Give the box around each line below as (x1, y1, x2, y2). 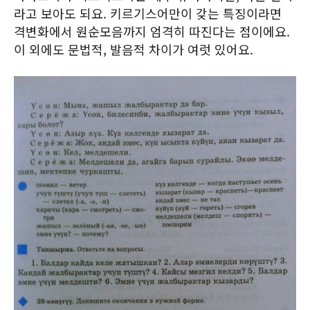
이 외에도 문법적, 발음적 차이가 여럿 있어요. (14, 40, 253, 58)
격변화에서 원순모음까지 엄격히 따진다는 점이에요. (14, 22, 290, 40)
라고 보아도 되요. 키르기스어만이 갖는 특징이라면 (14, 4, 282, 22)
